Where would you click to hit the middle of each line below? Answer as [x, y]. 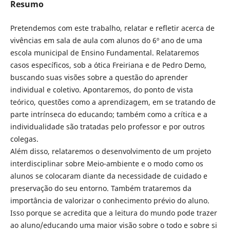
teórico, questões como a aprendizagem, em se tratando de [113, 102]
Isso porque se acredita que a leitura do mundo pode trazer [113, 213]
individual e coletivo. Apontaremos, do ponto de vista [101, 89]
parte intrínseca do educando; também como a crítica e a [109, 114]
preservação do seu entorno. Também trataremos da [101, 188]
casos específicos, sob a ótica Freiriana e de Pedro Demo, [108, 65]
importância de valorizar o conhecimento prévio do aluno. [110, 200]
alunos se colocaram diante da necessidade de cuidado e [109, 176]
